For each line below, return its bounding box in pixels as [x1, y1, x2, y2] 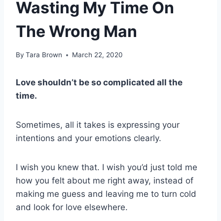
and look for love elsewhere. [16, 202, 128, 213]
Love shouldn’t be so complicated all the [16, 77, 183, 88]
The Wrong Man [16, 21, 137, 41]
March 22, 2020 [72, 51, 123, 59]
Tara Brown [26, 51, 63, 59]
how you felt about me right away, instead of [16, 176, 193, 186]
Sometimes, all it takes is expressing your [16, 120, 180, 130]
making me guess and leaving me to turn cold [16, 189, 196, 199]
